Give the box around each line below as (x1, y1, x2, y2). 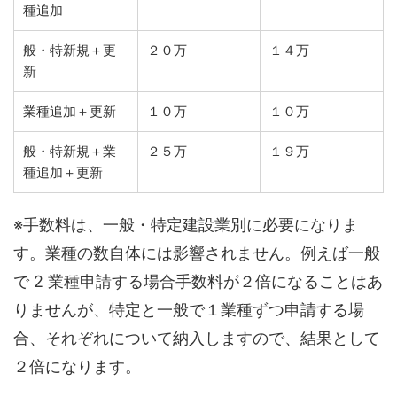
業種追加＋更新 (23, 102, 116, 120)
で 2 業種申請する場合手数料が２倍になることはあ (13, 271, 383, 291)
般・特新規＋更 (23, 41, 116, 58)
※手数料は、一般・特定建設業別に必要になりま (13, 214, 358, 234)
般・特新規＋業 (23, 142, 116, 160)
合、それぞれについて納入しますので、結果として (13, 328, 380, 347)
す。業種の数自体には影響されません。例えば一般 (13, 243, 380, 262)
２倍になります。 (13, 356, 141, 376)
